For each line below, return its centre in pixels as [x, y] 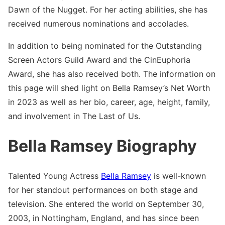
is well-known [179, 176]
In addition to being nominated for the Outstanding [105, 46]
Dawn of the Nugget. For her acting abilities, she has [108, 10]
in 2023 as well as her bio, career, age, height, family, [109, 102]
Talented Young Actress [54, 176]
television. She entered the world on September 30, [106, 204]
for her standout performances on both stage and [103, 190]
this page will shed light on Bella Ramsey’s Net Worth [109, 88]
